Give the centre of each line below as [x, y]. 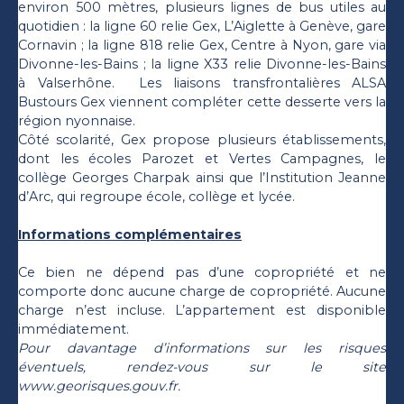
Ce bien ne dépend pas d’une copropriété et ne [202, 272]
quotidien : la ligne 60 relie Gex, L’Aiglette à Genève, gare [202, 26]
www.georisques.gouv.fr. [99, 386]
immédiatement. [73, 329]
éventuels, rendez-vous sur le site [202, 367]
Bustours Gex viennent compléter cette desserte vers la [202, 101]
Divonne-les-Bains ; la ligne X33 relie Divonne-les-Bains [202, 64]
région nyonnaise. [77, 120]
